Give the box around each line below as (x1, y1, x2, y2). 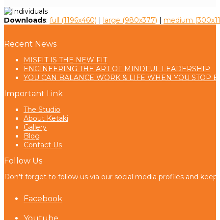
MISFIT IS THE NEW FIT (24, 55, 107, 64)
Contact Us (24, 140, 62, 149)
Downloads (4, 15, 46, 25)
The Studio (24, 105, 60, 114)
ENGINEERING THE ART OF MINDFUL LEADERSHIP (24, 64, 210, 73)
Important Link (4, 88, 63, 98)
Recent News (4, 39, 56, 49)
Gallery (24, 122, 47, 132)
